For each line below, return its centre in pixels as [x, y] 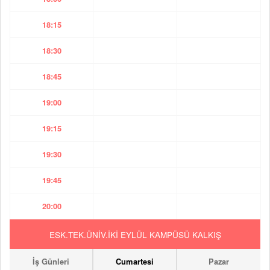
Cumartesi [135, 261]
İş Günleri [51, 261]
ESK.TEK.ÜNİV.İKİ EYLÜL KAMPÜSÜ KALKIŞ [135, 234]
